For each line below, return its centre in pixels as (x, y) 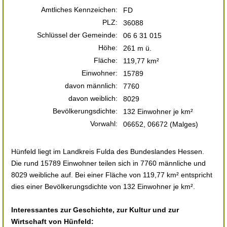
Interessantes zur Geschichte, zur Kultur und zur (95, 210)
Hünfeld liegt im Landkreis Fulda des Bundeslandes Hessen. (108, 152)
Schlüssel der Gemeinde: (77, 35)
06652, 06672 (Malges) (161, 124)
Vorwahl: (104, 124)
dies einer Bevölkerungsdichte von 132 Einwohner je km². (103, 186)
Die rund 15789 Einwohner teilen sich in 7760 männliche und (108, 163)
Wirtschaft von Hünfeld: (52, 221)
